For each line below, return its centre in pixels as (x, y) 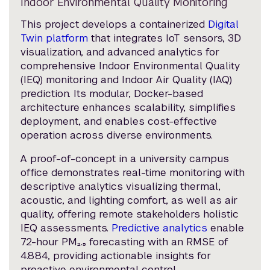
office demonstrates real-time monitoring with (133, 173)
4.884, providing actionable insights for (116, 256)
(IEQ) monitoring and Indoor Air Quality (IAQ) (127, 80)
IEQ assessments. (66, 228)
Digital (224, 24)
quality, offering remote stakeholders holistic (130, 214)
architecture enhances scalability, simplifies (128, 108)
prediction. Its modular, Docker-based (112, 94)
